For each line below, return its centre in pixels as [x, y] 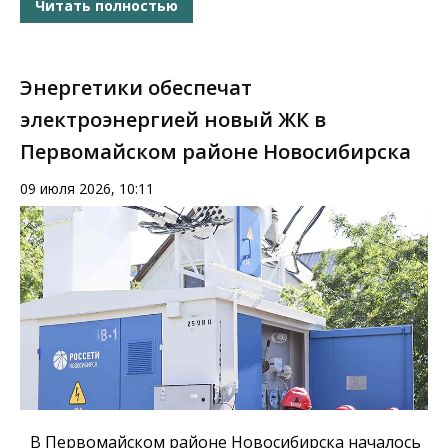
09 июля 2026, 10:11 [87, 189]
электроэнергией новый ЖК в [173, 120]
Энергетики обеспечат [136, 88]
